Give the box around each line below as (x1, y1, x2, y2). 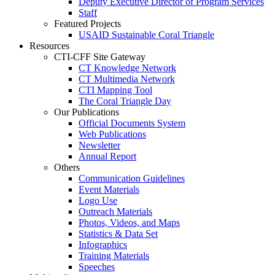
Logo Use (79, 195, 117, 206)
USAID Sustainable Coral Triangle (79, 29, 214, 40)
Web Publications (79, 129, 146, 139)
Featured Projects (54, 18, 121, 29)
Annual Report (79, 151, 136, 161)
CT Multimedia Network (79, 74, 175, 84)
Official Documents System (79, 118, 185, 128)
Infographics (79, 239, 127, 250)
